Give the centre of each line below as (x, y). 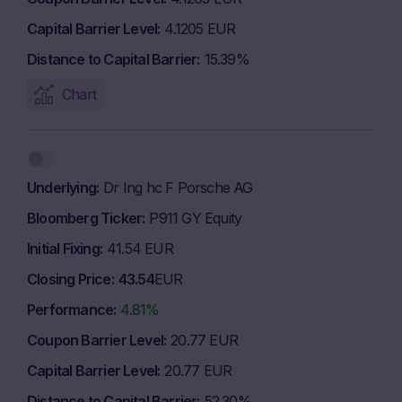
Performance (70, 310)
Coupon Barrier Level (95, 340)
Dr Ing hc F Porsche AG (178, 188)
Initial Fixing (63, 249)
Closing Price (69, 279)
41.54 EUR (140, 249)
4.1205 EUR (200, 29)
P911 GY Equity (196, 218)
